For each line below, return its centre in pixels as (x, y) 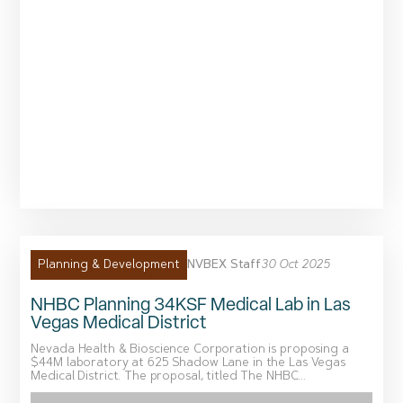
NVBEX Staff (224, 264)
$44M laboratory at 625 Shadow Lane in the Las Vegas (188, 363)
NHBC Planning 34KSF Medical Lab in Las (191, 305)
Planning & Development (109, 265)
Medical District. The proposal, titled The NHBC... (168, 377)
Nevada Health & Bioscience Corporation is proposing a (190, 350)
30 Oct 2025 (296, 264)
